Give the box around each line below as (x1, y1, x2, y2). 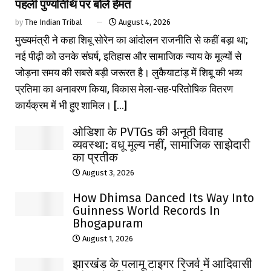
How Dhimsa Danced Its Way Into (73, 190, 254, 205)
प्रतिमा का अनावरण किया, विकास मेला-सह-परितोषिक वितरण (15, 82, 233, 95)
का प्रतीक (73, 149, 118, 165)
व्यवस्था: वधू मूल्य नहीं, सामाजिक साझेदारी (73, 137, 250, 152)
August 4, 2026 (117, 17, 171, 27)
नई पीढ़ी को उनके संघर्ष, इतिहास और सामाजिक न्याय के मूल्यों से (15, 50, 241, 62)
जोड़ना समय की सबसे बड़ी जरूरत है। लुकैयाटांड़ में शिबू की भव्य (15, 66, 242, 79)
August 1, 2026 (80, 233, 133, 243)
